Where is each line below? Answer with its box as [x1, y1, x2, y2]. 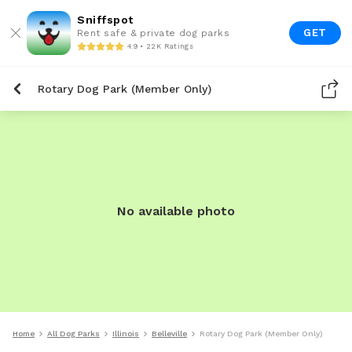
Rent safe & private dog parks [77, 27, 230, 38]
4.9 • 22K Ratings [127, 42, 193, 50]
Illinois [112, 329, 139, 338]
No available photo [117, 203, 235, 218]
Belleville [152, 329, 187, 338]
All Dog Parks [47, 329, 100, 338]
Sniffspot [77, 13, 134, 26]
